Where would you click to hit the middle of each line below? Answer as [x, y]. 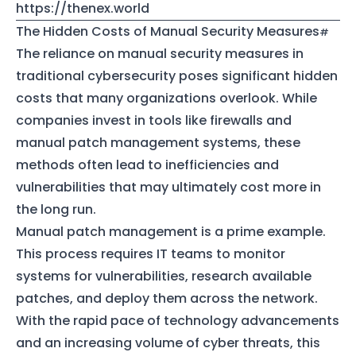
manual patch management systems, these [158, 142]
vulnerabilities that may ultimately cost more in [168, 187]
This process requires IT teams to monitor [151, 253]
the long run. [56, 209]
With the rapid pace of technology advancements [178, 320]
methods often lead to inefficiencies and [147, 164]
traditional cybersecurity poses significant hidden [177, 75]
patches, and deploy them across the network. [167, 298]
